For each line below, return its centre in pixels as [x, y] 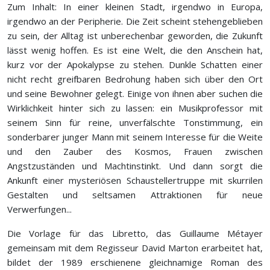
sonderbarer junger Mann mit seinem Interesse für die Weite [135, 137]
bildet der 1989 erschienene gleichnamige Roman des [135, 262]
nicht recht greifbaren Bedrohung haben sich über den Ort [135, 79]
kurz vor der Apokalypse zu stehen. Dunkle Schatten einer [135, 64]
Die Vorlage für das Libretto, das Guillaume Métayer [135, 233]
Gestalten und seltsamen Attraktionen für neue [135, 195]
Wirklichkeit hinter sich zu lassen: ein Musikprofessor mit [135, 108]
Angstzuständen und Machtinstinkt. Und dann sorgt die [135, 166]
